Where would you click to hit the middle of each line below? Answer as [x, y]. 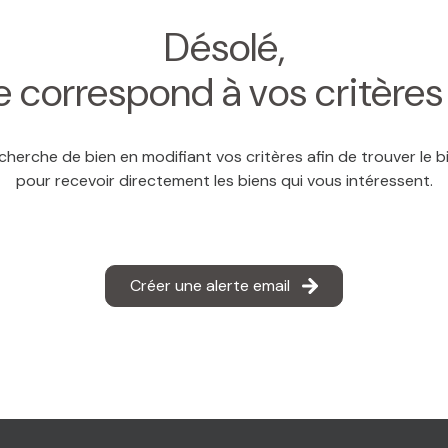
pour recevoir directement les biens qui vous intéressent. [224, 180]
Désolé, [224, 47]
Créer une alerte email [210, 285]
